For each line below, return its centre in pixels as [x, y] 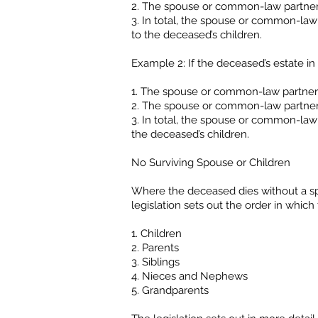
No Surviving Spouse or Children [211, 163]
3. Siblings [155, 262]
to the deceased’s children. [197, 35]
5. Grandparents [170, 290]
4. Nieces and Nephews [190, 276]
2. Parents [155, 248]
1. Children [157, 234]
